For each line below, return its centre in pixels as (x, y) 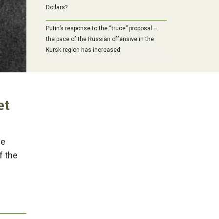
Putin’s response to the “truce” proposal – (101, 29)
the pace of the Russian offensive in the (100, 39)
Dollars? (56, 8)
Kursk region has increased (83, 50)
